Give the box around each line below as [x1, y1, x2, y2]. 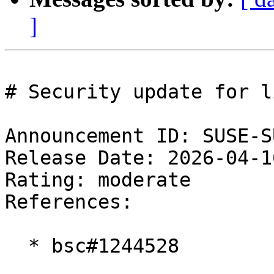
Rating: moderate [5, 169, 214, 191]
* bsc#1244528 [5, 235, 28, 257]
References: [5, 191, 133, 213]
